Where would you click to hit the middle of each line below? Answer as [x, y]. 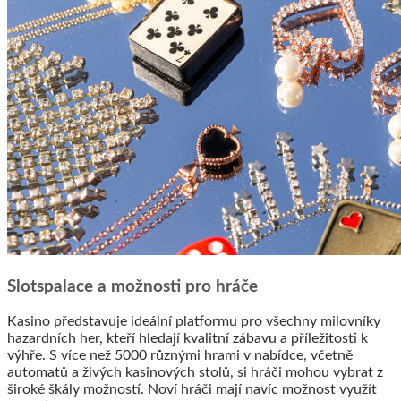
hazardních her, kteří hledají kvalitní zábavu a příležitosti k [188, 339]
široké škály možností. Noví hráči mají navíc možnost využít [192, 390]
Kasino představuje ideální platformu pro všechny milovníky [194, 322]
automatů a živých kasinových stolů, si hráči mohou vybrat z [195, 373]
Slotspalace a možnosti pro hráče [132, 286]
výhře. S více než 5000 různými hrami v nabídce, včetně [180, 356]
